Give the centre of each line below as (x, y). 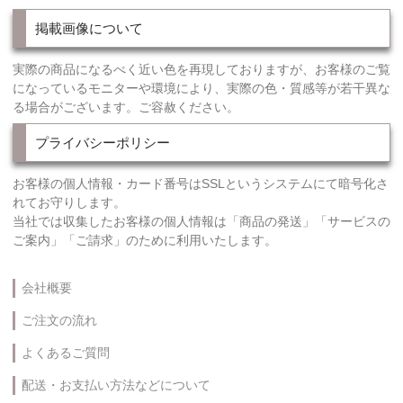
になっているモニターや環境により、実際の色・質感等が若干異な (201, 88)
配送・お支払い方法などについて (116, 385)
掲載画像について (89, 28)
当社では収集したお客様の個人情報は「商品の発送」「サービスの (201, 222)
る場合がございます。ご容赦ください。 (126, 107)
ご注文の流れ (59, 320)
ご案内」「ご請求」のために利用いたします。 (145, 241)
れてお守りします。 (69, 203)
